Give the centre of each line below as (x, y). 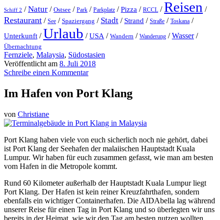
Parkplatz (104, 10)
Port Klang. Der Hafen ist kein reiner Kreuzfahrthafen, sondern (102, 192)
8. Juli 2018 (78, 64)
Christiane (33, 114)
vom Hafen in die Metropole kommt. (61, 166)
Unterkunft (21, 36)
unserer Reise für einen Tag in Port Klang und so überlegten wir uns (109, 209)
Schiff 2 (13, 10)
